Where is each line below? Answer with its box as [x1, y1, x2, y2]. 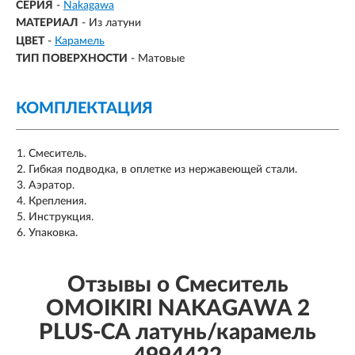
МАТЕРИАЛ [16, 17, 78, 29]
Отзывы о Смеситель [67, 273, 288, 296]
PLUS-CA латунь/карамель [39, 321, 316, 343]
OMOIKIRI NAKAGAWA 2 [45, 297, 310, 319]
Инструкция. [29, 212, 94, 223]
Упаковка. [29, 227, 78, 239]
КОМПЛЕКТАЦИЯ [16, 101, 153, 116]
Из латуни [89, 17, 141, 29]
